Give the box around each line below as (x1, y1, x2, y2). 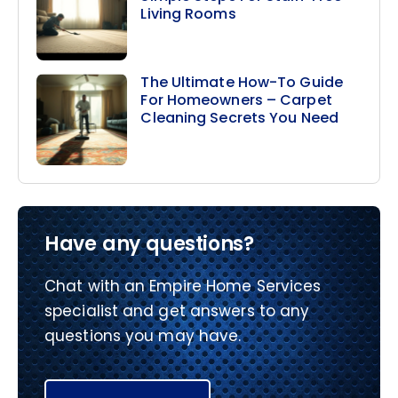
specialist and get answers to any (44, 300, 310, 322)
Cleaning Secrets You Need (140, 107, 338, 129)
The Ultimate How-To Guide (140, 72, 343, 93)
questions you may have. (44, 325, 242, 347)
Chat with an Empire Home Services (44, 275, 322, 298)
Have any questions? (44, 230, 254, 259)
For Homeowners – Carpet (140, 90, 332, 111)
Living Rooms (140, 3, 236, 24)
